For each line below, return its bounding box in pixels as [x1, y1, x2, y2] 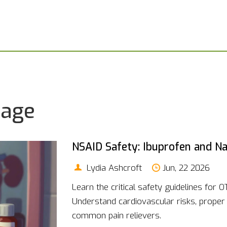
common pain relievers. [71, 210, 161, 221]
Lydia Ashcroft [84, 162, 142, 173]
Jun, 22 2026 [162, 162, 210, 173]
